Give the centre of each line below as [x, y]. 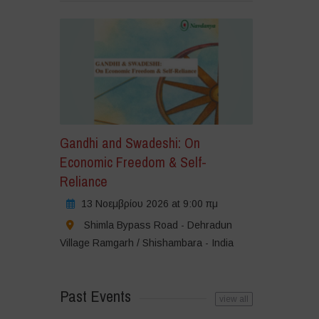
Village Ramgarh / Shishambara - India [146, 243]
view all [234, 299]
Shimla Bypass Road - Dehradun [158, 225]
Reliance [83, 182]
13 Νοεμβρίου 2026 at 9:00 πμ [149, 204]
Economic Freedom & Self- [133, 162]
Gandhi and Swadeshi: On [130, 143]
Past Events [95, 297]
